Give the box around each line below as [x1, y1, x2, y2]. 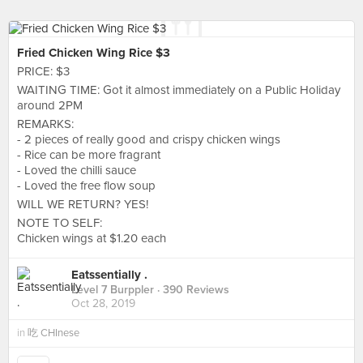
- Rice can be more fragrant [17, 147, 160, 162]
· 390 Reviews [154, 283, 229, 297]
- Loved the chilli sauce [17, 163, 136, 177]
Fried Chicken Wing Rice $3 [17, 45, 170, 60]
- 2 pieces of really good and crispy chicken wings [17, 132, 280, 147]
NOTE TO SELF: [17, 216, 102, 230]
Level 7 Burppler [71, 283, 154, 297]
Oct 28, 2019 [71, 297, 135, 311]
